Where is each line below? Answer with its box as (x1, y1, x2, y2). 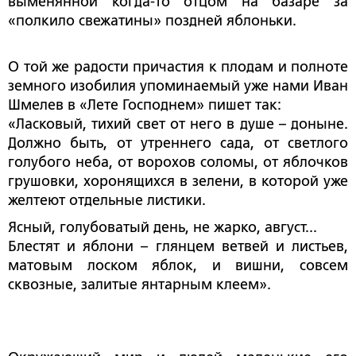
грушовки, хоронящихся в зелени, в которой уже (8, 173, 348, 190)
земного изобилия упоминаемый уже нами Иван (8, 78, 348, 95)
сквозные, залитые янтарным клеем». (8, 277, 271, 293)
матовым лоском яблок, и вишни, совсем (8, 257, 348, 274)
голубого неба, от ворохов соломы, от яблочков (8, 154, 348, 171)
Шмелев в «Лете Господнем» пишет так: (8, 97, 281, 114)
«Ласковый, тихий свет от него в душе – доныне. (8, 116, 348, 133)
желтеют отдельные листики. (8, 192, 206, 209)
